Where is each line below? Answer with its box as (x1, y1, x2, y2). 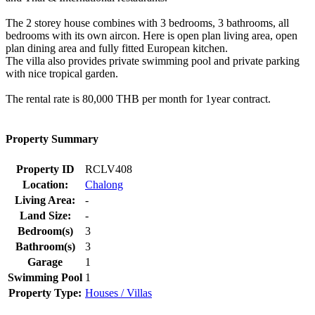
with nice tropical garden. (6, 67, 118, 80)
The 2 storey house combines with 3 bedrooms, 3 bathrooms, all (6, 17, 289, 30)
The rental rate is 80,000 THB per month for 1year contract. (6, 93, 271, 105)
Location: (22, 178, 68, 191)
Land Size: (19, 209, 71, 221)
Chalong (85, 178, 123, 191)
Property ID (15, 162, 75, 175)
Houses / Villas (85, 286, 152, 299)
